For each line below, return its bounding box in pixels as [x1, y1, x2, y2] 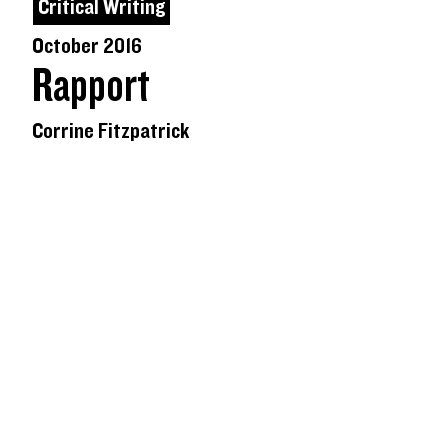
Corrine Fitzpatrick [32, 119, 190, 143]
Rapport [32, 62, 150, 111]
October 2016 [32, 34, 142, 58]
